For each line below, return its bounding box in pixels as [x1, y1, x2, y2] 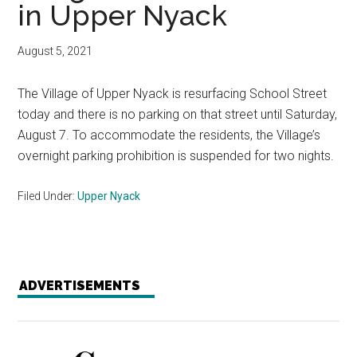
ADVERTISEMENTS [19, 278, 141, 293]
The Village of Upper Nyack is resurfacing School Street [18, 86, 328, 101]
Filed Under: [18, 190, 78, 202]
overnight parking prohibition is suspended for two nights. [18, 148, 335, 163]
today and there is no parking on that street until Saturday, [18, 107, 338, 122]
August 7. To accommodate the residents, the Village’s [18, 127, 321, 143]
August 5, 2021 [18, 45, 93, 57]
